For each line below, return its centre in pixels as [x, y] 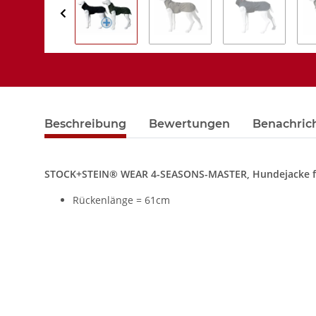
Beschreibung [85, 124]
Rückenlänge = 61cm [121, 200]
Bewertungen [189, 124]
